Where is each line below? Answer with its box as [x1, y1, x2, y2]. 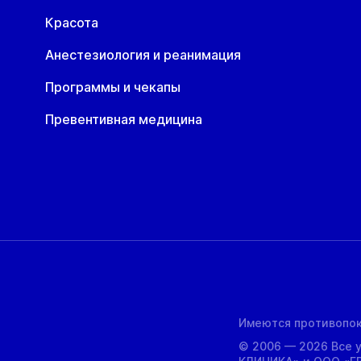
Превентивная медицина [45, 111, 202, 127]
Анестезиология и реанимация [45, 47, 241, 63]
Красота [45, 15, 98, 31]
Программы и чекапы [45, 79, 180, 95]
